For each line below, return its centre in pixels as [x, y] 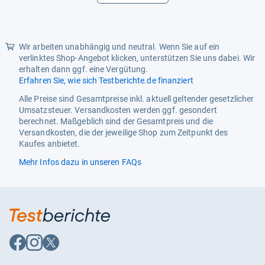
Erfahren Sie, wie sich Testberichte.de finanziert [106, 80]
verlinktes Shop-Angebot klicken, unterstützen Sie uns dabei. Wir [137, 58]
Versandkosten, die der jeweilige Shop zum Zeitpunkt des [124, 132]
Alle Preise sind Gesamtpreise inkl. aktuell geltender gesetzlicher [137, 99]
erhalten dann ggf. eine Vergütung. [84, 69]
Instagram [47, 249]
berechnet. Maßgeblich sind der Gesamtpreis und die [116, 121]
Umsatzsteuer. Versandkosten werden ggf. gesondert [118, 110]
